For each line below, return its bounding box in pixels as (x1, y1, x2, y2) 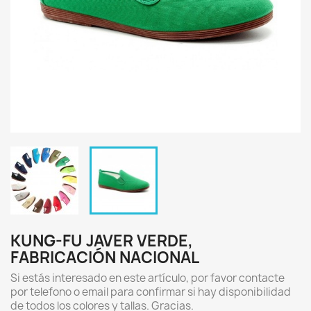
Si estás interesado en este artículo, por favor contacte (10, 271, 285, 285)
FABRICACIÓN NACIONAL (10, 247, 199, 268)
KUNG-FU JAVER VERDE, (10, 230, 193, 251)
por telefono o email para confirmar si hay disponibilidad (10, 285, 291, 299)
